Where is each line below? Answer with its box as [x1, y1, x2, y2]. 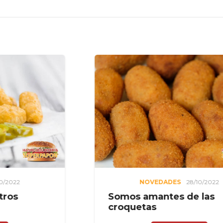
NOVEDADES [72, 178, 113, 186]
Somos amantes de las [40, 191, 147, 203]
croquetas [40, 202, 89, 213]
